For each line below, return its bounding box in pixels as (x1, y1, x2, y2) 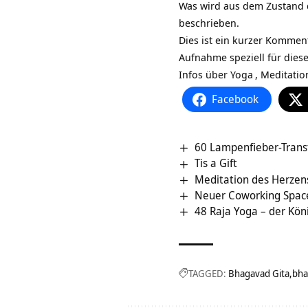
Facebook (212, 91, 258, 107)
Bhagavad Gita (228, 267, 289, 280)
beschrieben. (179, 16, 239, 30)
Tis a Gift (195, 155, 238, 171)
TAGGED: (188, 267, 226, 280)
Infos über (179, 67, 230, 82)
